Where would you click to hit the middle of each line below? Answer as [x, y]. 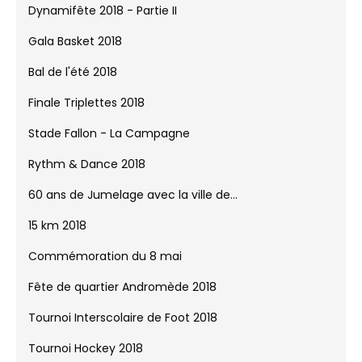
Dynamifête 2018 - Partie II [103, 21]
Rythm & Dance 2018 [87, 174]
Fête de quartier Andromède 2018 [122, 297]
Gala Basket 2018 [75, 51]
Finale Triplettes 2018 [86, 113]
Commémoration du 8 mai [105, 266]
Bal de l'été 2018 [73, 82]
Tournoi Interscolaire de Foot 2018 [123, 328]
